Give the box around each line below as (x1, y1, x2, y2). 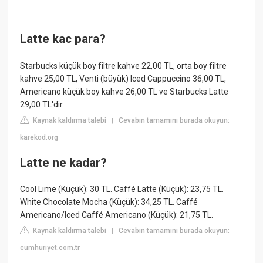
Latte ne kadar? (20, 156, 107, 170)
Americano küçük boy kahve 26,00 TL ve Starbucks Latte (20, 86, 229, 96)
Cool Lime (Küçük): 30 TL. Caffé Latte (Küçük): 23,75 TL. (20, 184, 224, 194)
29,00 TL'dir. (20, 99, 65, 109)
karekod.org (20, 133, 59, 141)
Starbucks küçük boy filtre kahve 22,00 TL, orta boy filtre (20, 60, 227, 70)
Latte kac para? (20, 32, 106, 46)
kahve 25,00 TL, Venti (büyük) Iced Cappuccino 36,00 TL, (20, 73, 227, 83)
